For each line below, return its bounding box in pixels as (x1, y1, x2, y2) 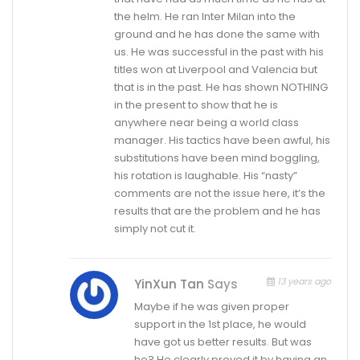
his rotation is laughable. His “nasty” (114, 167, 298, 183)
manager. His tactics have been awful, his (114, 132, 331, 148)
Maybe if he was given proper (133, 298, 289, 314)
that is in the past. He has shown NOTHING (114, 79, 329, 95)
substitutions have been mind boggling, (114, 149, 321, 166)
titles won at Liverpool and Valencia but (114, 61, 318, 77)
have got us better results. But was (133, 333, 312, 350)
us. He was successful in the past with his (114, 43, 325, 59)
